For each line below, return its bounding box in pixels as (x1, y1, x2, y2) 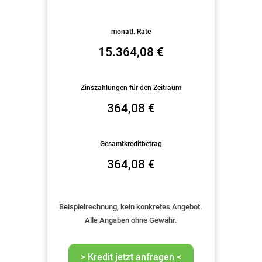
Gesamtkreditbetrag (99, 140, 162, 149)
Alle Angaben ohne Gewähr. (84, 215, 177, 225)
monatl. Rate (111, 27, 151, 36)
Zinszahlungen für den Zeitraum (80, 84, 181, 92)
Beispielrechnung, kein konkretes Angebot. (59, 202, 203, 211)
